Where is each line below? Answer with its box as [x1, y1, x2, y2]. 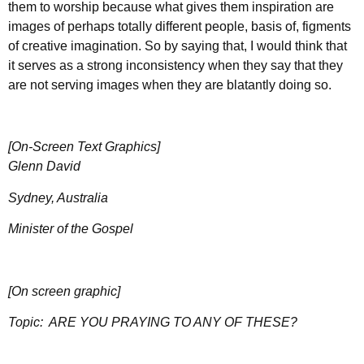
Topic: [8, 315, 49, 330]
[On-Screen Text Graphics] [8, 140, 160, 154]
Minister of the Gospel [8, 222, 133, 236]
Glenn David [8, 159, 80, 174]
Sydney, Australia [8, 190, 108, 205]
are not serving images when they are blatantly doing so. [8, 77, 331, 92]
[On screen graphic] [8, 284, 120, 299]
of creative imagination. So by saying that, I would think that [8, 38, 347, 53]
